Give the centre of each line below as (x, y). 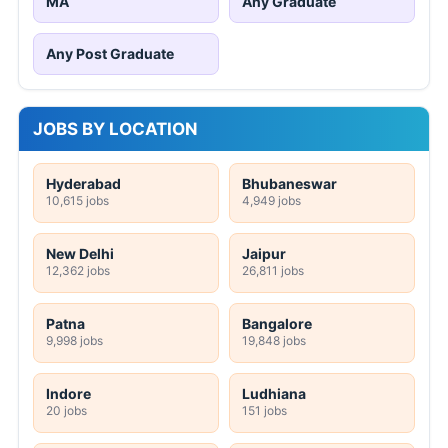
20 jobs (66, 411)
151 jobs (264, 411)
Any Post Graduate (110, 54)
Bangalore (277, 324)
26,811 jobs (273, 271)
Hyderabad (83, 184)
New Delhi (80, 254)
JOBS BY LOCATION (115, 129)
